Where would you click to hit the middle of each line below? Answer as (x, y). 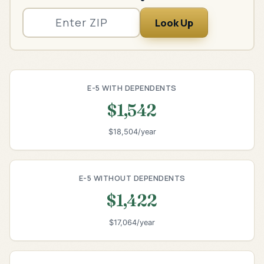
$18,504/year (132, 132)
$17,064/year (132, 222)
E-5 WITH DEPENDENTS (132, 88)
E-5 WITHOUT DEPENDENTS (132, 178)
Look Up (174, 22)
